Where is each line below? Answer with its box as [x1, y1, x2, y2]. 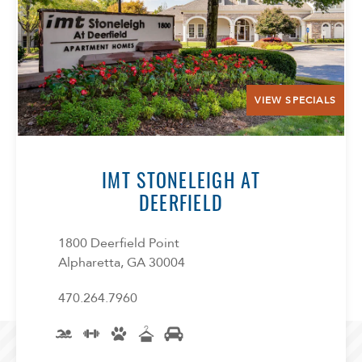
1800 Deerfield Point [58, 234, 179, 252]
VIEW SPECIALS [255, 93, 336, 107]
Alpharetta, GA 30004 [58, 253, 185, 271]
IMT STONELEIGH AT [102, 164, 260, 194]
